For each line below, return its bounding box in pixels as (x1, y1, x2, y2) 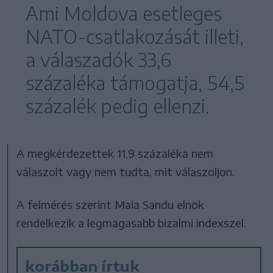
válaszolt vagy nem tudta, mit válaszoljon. (16, 165, 235, 179)
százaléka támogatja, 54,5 (26, 71, 244, 95)
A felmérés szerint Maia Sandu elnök (16, 197, 205, 212)
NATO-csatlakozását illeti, (26, 25, 244, 49)
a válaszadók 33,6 (26, 48, 171, 72)
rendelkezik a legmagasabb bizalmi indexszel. (16, 216, 247, 230)
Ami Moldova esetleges (26, 2, 222, 26)
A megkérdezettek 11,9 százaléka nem (16, 146, 214, 161)
